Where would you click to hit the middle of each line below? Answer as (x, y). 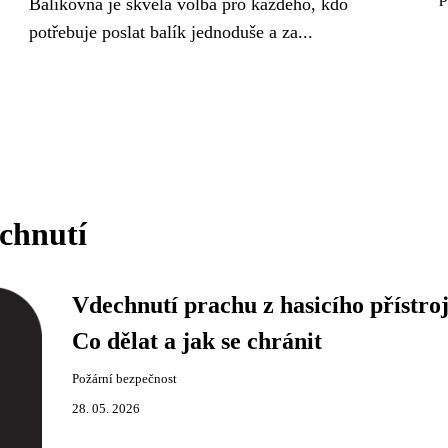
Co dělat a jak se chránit (196, 341)
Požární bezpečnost (124, 379)
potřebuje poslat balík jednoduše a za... (171, 32)
